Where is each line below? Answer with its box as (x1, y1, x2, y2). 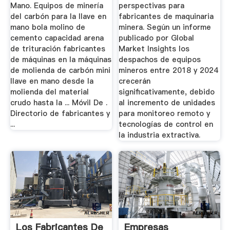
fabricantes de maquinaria (119, 11, 214, 22)
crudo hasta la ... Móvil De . (10, 98, 107, 108)
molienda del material (10, 87, 89, 98)
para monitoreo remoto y (119, 108, 210, 119)
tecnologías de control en (119, 119, 214, 130)
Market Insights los (119, 44, 190, 54)
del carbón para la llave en (10, 11, 106, 22)
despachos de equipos (119, 54, 201, 65)
